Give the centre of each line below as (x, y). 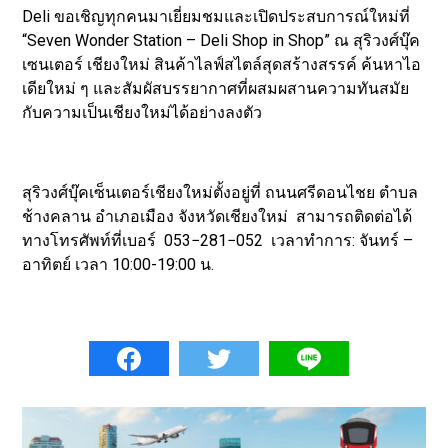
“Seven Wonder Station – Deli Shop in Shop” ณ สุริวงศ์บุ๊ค (221, 40)
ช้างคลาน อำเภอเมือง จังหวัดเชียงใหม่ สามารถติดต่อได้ (217, 216)
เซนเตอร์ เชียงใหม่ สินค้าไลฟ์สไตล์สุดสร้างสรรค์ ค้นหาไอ (222, 64)
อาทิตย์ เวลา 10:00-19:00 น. (118, 264)
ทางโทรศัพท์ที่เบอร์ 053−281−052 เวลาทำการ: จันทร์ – (218, 240)
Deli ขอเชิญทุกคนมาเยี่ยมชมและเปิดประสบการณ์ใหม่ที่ (216, 16)
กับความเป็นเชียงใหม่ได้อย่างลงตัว (142, 112)
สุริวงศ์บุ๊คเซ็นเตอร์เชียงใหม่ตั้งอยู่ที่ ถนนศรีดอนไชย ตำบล (220, 192)
